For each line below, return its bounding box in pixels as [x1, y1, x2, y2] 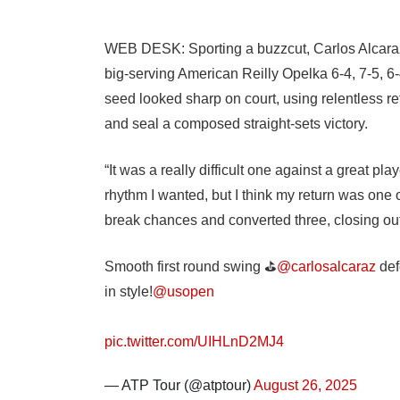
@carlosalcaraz [277, 259, 376, 275]
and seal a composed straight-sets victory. [104, 116, 368, 132]
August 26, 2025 [254, 378, 357, 394]
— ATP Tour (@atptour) [104, 378, 254, 394]
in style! [104, 284, 153, 300]
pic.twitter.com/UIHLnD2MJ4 [104, 334, 284, 350]
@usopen [153, 284, 214, 300]
